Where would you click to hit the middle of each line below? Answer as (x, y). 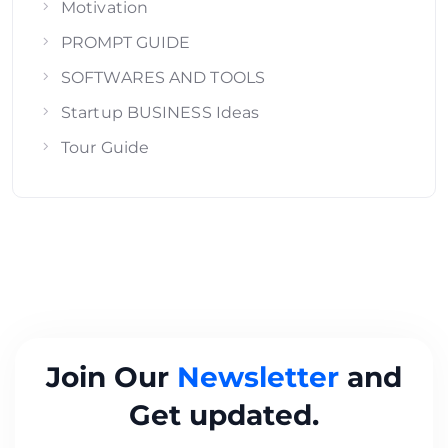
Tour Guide (105, 148)
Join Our (111, 377)
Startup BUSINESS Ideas (160, 113)
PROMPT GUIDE (126, 43)
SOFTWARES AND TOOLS (163, 78)
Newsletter (262, 377)
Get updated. (224, 415)
